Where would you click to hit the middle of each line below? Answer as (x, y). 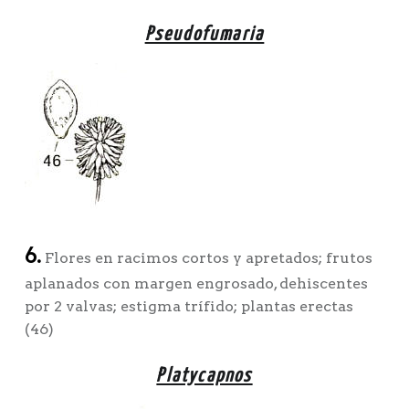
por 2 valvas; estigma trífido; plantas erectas (189, 307)
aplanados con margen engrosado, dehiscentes (196, 284)
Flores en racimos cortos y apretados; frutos (206, 258)
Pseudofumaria (204, 35)
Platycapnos (204, 376)
